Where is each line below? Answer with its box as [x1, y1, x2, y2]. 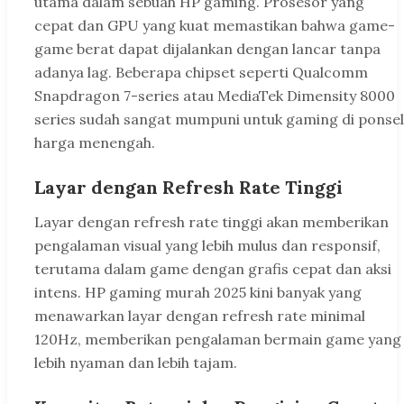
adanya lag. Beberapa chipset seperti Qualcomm [34, 63, 368, 82]
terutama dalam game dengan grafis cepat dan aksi [34, 260, 391, 279]
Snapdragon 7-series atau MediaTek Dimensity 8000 [34, 87, 395, 106]
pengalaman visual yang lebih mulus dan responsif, [34, 236, 381, 255]
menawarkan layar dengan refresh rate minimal [34, 307, 365, 326]
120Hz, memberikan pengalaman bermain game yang [34, 330, 401, 349]
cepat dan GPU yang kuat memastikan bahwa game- [34, 16, 395, 35]
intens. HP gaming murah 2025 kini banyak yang [34, 283, 362, 302]
